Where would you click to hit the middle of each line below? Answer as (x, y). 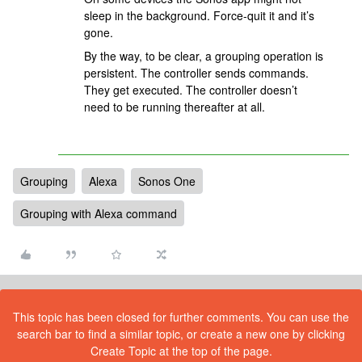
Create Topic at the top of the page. (181, 351)
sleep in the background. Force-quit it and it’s (199, 15)
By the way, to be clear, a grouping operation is (204, 56)
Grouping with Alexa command (99, 213)
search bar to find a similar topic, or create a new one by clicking (181, 334)
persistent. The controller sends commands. (196, 73)
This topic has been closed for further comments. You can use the (181, 317)
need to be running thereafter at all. (176, 107)
